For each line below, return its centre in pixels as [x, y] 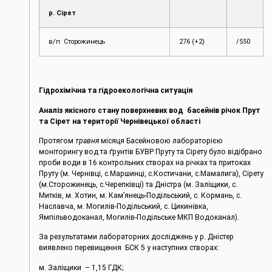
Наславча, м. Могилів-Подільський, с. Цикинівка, [124, 206]
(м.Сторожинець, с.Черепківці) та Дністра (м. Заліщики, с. [138, 184]
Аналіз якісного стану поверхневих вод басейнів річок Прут [150, 110]
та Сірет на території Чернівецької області [120, 121]
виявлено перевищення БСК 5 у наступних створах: [129, 248]
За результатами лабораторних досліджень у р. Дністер [137, 237]
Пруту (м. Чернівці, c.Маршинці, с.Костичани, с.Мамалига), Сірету [151, 173]
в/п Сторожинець [77, 41]
